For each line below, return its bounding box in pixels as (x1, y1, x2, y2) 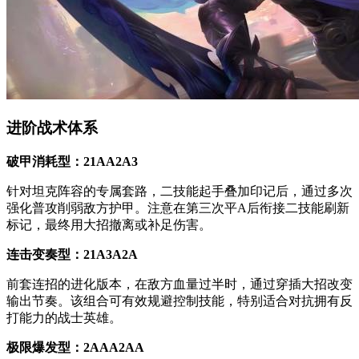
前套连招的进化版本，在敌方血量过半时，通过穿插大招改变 (6, 276, 353, 291)
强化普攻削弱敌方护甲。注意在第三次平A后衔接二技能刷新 (6, 200, 349, 215)
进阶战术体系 (6, 119, 98, 137)
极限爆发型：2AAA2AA (6, 340, 144, 354)
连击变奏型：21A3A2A (6, 247, 138, 261)
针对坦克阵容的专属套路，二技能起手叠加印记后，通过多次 (6, 184, 353, 198)
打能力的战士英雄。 (6, 310, 122, 325)
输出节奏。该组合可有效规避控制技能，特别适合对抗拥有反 (6, 293, 353, 308)
